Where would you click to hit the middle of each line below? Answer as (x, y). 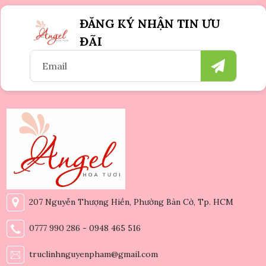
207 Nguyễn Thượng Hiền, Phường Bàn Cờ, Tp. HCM (129, 202)
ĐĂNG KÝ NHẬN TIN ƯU (150, 23)
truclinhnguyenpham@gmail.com (91, 254)
